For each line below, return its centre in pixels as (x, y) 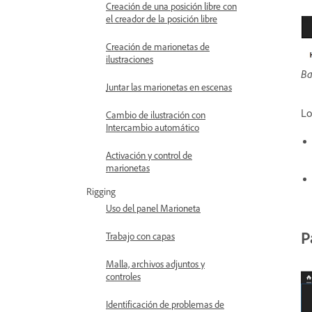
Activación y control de (149, 155)
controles (123, 276)
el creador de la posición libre (162, 18)
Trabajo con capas (140, 236)
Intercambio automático (153, 127)
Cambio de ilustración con (156, 115)
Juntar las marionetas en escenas (169, 87)
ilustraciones (130, 59)
